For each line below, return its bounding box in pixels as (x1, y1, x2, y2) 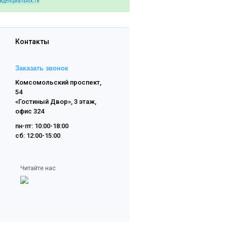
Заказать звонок (15, 64, 68, 72)
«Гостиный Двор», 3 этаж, (15, 98, 96, 105)
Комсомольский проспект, (15, 79, 101, 86)
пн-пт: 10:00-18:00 (15, 122, 68, 130)
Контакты (15, 37, 49, 46)
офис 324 (15, 107, 44, 115)
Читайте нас (20, 165, 56, 172)
